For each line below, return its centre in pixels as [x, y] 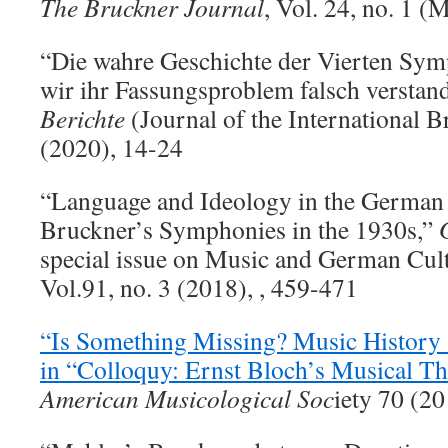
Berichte [82, 118]
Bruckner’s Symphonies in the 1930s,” [239, 229]
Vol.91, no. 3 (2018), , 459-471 [199, 287]
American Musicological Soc [187, 398]
